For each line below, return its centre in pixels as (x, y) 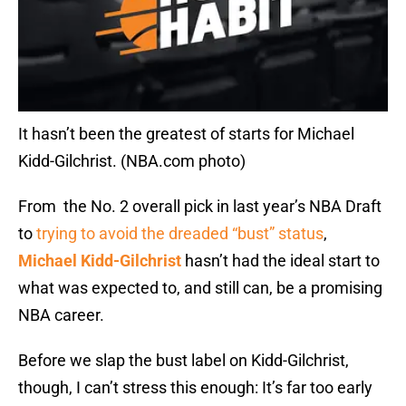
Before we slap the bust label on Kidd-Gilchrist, (184, 361)
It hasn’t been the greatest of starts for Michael (186, 134)
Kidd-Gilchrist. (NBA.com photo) (132, 161)
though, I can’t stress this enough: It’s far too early (195, 388)
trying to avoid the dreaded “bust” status (180, 234)
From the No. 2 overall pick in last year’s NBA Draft (200, 207)
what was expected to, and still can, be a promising (200, 288)
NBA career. (61, 315)
